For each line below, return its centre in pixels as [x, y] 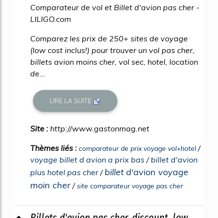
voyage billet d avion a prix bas [87, 160]
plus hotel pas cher [64, 173]
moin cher [50, 185]
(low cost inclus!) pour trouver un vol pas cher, [112, 50]
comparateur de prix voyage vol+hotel [137, 149]
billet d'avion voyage [146, 172]
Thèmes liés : [54, 148]
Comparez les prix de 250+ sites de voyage [109, 38]
